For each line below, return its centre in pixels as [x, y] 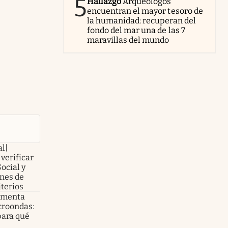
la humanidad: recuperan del [141, 20]
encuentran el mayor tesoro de [145, 11]
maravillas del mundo [128, 40]
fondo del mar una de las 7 [136, 30]
